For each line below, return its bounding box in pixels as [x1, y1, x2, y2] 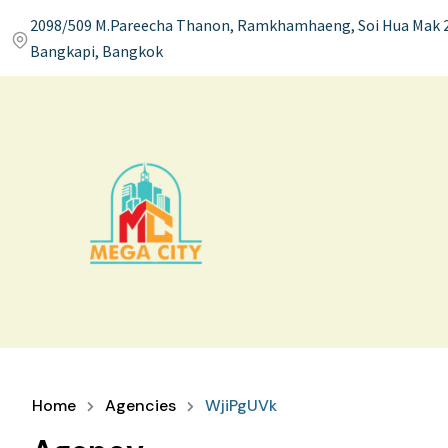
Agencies [105, 395, 176, 417]
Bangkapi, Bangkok [30, 41, 163, 61]
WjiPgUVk [205, 395, 277, 417]
